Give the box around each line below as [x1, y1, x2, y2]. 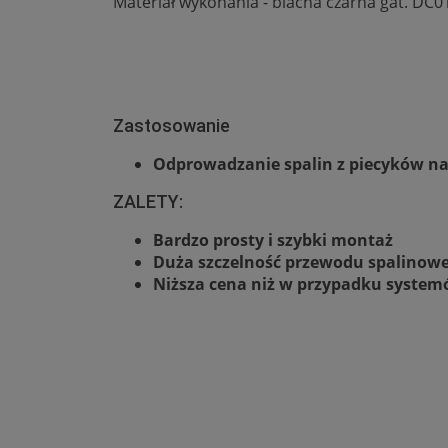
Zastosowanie [113, 114, 230, 136]
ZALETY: [113, 190, 183, 212]
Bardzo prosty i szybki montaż [153, 228, 393, 251]
